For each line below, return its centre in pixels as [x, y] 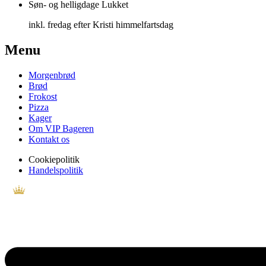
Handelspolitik [56, 170]
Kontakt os [49, 139]
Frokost [43, 96]
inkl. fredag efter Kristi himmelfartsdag [101, 24]
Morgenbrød [52, 75]
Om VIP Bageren [61, 128]
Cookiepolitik [54, 159]
